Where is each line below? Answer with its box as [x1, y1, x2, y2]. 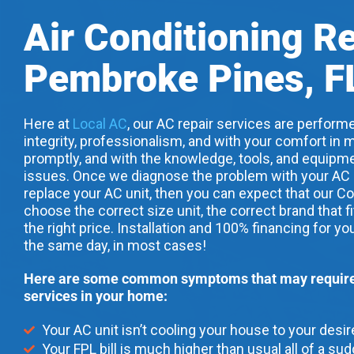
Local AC [73, 115, 127, 133]
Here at [24, 115, 73, 133]
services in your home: [24, 288, 168, 305]
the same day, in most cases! [24, 237, 206, 254]
